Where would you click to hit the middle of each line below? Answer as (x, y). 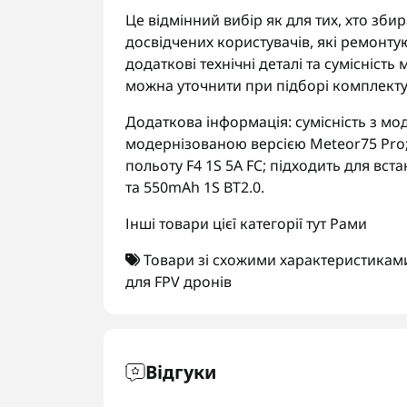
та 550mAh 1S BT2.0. (195, 187)
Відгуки (181, 372)
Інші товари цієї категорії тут (228, 223)
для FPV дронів (179, 282)
